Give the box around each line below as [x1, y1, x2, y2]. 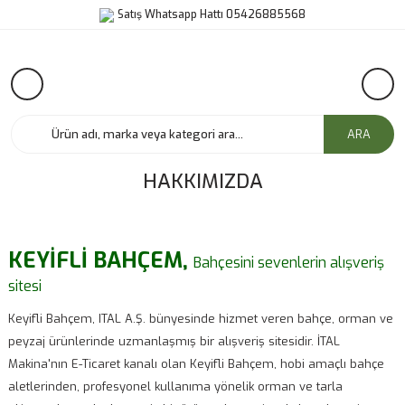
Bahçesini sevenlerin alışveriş [193, 253, 384, 272]
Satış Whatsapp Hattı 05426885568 [118, 7, 306, 22]
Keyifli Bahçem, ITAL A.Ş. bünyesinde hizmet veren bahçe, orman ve [8, 311, 393, 326]
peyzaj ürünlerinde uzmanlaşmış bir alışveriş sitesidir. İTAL [8, 334, 340, 349]
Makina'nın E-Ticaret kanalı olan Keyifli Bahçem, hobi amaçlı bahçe [8, 356, 384, 372]
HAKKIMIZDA [142, 168, 263, 194]
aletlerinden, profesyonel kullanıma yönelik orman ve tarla [8, 379, 343, 394]
